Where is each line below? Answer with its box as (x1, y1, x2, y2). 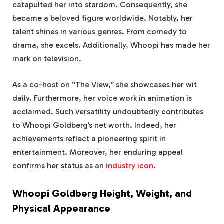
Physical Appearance (12, 202, 110, 215)
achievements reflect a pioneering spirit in (12, 133, 166, 143)
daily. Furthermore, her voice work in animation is (12, 93, 192, 103)
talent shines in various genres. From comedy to (12, 27, 187, 37)
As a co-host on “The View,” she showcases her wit (12, 79, 197, 89)
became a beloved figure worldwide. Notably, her (12, 13, 193, 23)
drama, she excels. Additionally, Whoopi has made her (12, 40, 210, 50)
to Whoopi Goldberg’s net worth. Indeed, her (12, 120, 176, 130)
